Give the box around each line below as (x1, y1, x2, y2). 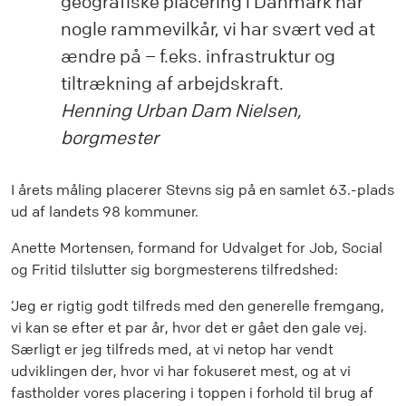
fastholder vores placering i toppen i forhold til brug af (11, 383, 373, 402)
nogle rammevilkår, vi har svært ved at (61, 18, 375, 41)
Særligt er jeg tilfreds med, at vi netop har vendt (11, 340, 333, 359)
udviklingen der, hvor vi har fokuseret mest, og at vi (11, 362, 351, 381)
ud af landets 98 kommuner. (11, 202, 198, 221)
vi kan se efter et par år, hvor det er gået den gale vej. (11, 318, 367, 337)
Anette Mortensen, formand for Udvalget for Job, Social (11, 238, 382, 257)
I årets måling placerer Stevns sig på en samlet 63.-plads (11, 180, 394, 199)
